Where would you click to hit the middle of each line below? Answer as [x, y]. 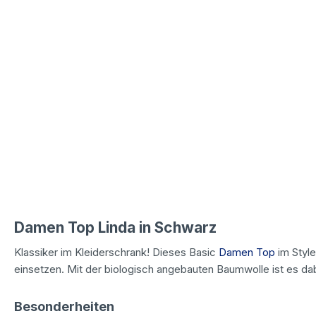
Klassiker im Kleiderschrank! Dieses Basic [116, 252]
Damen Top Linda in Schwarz [115, 227]
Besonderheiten [64, 306]
